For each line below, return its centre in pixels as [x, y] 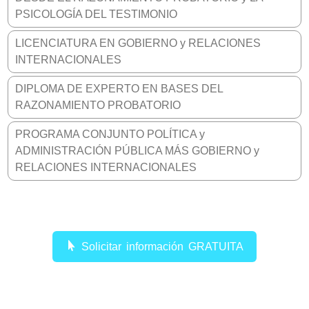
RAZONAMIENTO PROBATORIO [98, 106]
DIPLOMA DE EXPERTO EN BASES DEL [120, 89]
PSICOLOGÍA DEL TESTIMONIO [97, 14]
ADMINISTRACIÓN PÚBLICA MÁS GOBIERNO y [138, 151]
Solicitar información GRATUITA [160, 247]
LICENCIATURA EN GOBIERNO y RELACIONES [138, 43]
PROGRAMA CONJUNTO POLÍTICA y [110, 134]
